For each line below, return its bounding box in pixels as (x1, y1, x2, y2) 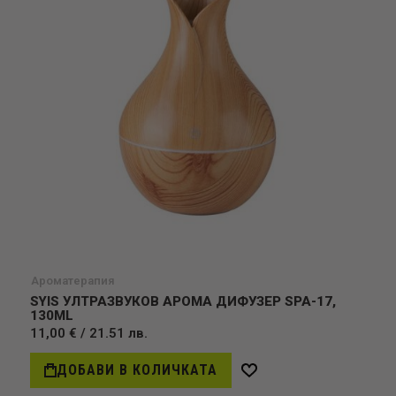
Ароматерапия (31, 274, 115, 287)
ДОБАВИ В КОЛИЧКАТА (57, 362, 217, 378)
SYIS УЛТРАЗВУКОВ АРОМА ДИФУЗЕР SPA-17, (30, 293, 336, 309)
